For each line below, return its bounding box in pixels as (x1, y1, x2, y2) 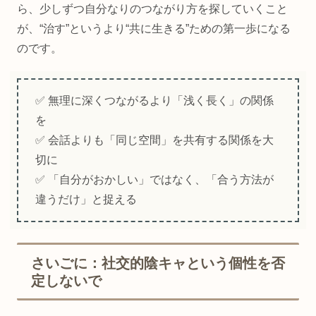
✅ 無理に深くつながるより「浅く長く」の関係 (35, 95, 274, 107)
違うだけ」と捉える (35, 193, 137, 206)
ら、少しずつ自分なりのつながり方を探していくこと (17, 2, 288, 15)
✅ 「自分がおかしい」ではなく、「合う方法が (35, 174, 274, 186)
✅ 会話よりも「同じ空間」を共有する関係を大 (35, 134, 274, 147)
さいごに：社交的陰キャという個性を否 (31, 255, 285, 272)
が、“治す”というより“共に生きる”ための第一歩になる (17, 22, 291, 35)
